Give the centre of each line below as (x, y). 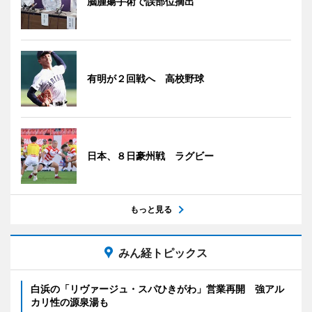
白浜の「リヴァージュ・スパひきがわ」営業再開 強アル (157, 289)
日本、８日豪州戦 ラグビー (150, 156)
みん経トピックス (163, 253)
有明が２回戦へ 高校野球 (146, 79)
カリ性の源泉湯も (70, 302)
